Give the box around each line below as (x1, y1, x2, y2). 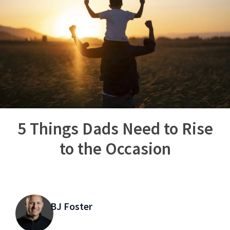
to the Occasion (59, 138, 171, 159)
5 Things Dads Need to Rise (17, 118, 213, 139)
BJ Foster (50, 199, 92, 213)
